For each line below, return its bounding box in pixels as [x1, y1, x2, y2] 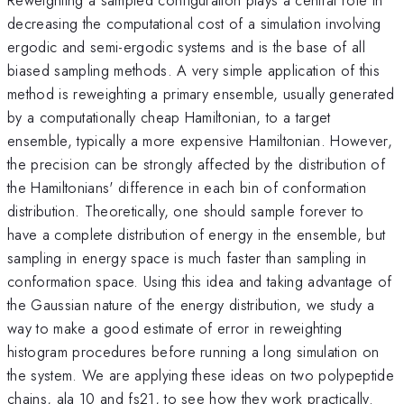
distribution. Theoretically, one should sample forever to [7, 199, 364, 222]
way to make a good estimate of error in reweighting [7, 317, 343, 339]
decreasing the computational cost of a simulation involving [7, 12, 381, 34]
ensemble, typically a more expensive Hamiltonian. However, [7, 129, 392, 151]
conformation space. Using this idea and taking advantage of [7, 270, 392, 292]
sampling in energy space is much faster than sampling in [7, 246, 367, 269]
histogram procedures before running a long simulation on [7, 340, 380, 363]
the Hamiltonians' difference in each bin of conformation [7, 176, 367, 198]
